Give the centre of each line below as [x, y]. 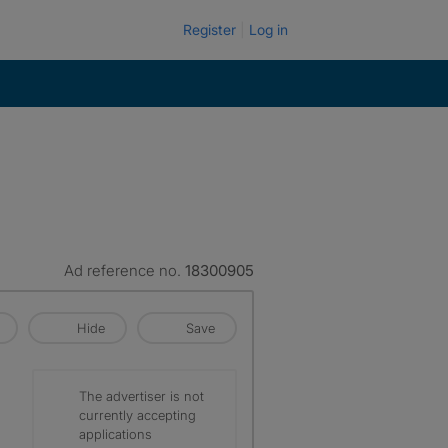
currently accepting [137, 415]
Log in [268, 29]
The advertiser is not [141, 396]
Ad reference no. [124, 270]
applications [115, 434]
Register [209, 29]
